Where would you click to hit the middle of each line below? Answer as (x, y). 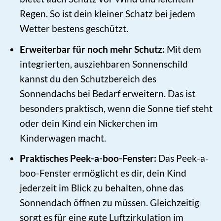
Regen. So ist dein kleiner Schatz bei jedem (107, 14)
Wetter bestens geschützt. (74, 29)
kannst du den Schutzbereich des (88, 78)
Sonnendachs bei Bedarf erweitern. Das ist (107, 93)
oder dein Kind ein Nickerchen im (89, 123)
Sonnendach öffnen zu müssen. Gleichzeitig (109, 203)
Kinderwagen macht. (63, 138)
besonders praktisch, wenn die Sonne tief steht (116, 108)
